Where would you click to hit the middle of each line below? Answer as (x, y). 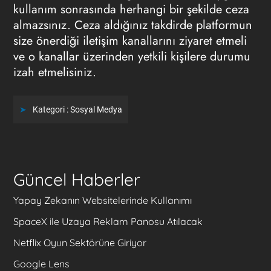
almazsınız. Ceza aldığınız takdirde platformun (132, 25)
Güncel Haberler (77, 179)
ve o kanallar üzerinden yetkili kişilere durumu (132, 56)
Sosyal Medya (96, 109)
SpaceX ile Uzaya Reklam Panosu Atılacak (108, 221)
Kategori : (51, 109)
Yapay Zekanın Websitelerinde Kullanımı (102, 200)
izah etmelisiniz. (56, 72)
